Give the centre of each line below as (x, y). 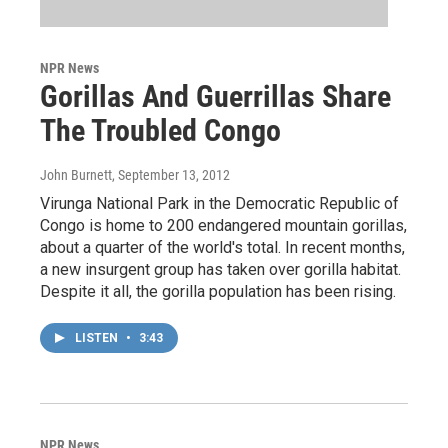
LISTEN (98, 338)
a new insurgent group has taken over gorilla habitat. (220, 270)
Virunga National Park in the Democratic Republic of (219, 204)
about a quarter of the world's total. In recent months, (222, 248)
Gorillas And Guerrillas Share (215, 97)
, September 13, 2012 (171, 175)
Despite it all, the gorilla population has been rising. (218, 292)
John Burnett (76, 175)
